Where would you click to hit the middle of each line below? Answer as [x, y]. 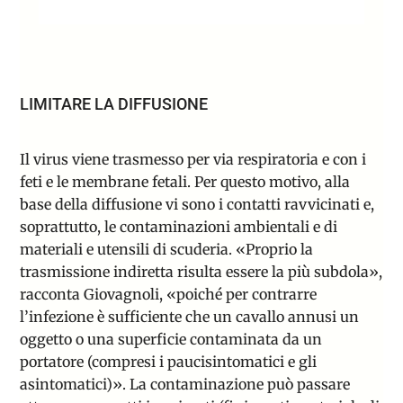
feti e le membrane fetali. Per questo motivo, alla [185, 182]
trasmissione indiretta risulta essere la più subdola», [201, 272]
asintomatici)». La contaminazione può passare [185, 385]
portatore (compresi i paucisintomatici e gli [169, 362]
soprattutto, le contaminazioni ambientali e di [179, 227]
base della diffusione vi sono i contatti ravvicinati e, [197, 205]
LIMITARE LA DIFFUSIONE [114, 104]
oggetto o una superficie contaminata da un [171, 340]
